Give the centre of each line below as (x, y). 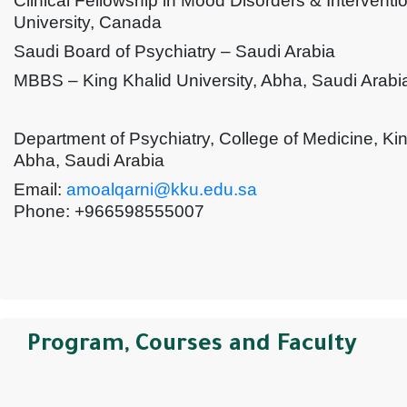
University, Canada (88, 23)
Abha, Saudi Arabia (89, 161)
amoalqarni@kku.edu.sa (162, 190)
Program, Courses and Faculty (192, 347)
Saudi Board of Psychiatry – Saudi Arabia (174, 52)
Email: (40, 190)
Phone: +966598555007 (109, 212)
